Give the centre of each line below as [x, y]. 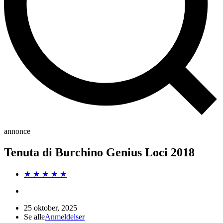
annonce [17, 131]
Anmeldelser [65, 217]
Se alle [34, 217]
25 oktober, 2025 [51, 208]
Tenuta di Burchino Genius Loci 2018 [99, 152]
